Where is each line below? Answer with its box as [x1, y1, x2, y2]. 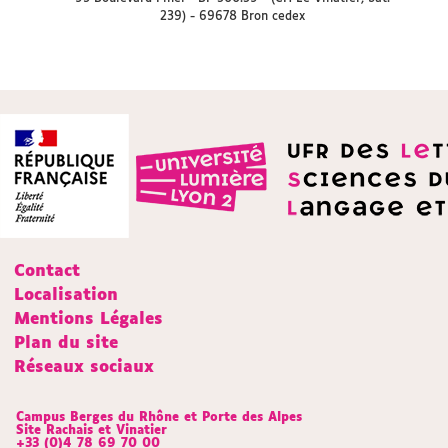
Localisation [14, 287, 118, 304]
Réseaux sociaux [14, 359, 154, 376]
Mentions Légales [14, 311, 163, 328]
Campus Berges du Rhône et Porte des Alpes [16, 412, 302, 424]
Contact [14, 263, 80, 280]
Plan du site [14, 335, 118, 352]
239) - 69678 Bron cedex [159, 11, 305, 23]
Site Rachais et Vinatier [16, 425, 167, 437]
